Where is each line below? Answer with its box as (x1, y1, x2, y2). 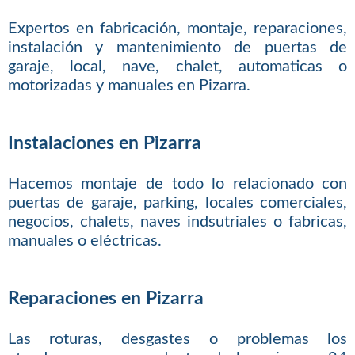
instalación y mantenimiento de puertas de (7, 39, 348, 55)
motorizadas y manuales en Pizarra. (7, 77, 250, 94)
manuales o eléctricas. (7, 232, 162, 249)
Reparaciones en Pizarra (7, 289, 204, 309)
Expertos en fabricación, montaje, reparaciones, (7, 20, 348, 36)
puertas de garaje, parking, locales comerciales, (7, 194, 348, 211)
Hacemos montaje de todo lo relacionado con (7, 175, 348, 192)
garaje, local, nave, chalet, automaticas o (7, 58, 348, 74)
